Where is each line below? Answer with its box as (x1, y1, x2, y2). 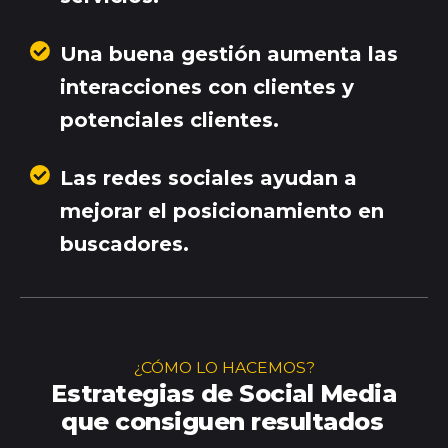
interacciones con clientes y (60, 75, 354, 100)
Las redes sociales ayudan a (60, 166, 358, 191)
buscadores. (60, 232, 189, 257)
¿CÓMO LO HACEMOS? (133, 357, 315, 377)
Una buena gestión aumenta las (60, 42, 399, 67)
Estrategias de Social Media (51, 378, 397, 408)
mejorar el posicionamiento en (60, 199, 384, 224)
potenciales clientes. (60, 108, 279, 133)
